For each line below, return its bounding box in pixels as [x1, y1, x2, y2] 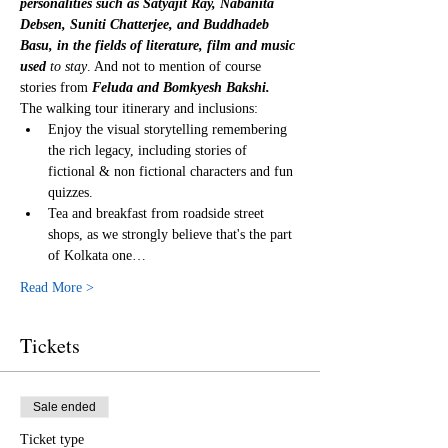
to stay [46, 59, 87, 74]
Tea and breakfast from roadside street [48, 206, 268, 221]
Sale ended [33, 400, 96, 414]
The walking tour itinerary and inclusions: [20, 101, 258, 116]
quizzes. [48, 185, 93, 200]
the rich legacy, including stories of [48, 143, 251, 158]
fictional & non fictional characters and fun [48, 164, 297, 179]
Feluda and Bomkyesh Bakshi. [92, 80, 270, 95]
